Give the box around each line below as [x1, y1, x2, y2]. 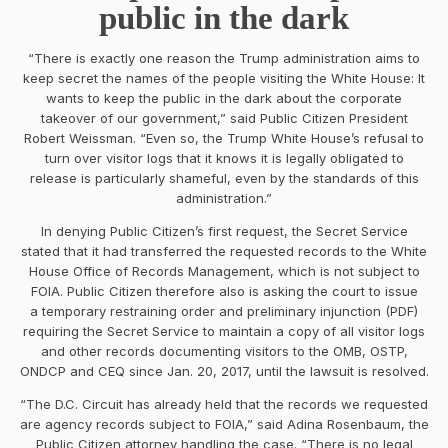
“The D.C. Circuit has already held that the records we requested [20, 395, 428, 412]
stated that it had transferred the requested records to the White [21, 242, 427, 259]
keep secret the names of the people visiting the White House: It [23, 69, 425, 86]
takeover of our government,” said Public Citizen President [40, 109, 408, 126]
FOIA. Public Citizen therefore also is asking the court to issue [30, 282, 418, 299]
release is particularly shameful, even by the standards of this [29, 169, 419, 186]
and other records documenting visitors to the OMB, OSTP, [40, 342, 408, 359]
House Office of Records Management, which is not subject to [28, 262, 420, 279]
